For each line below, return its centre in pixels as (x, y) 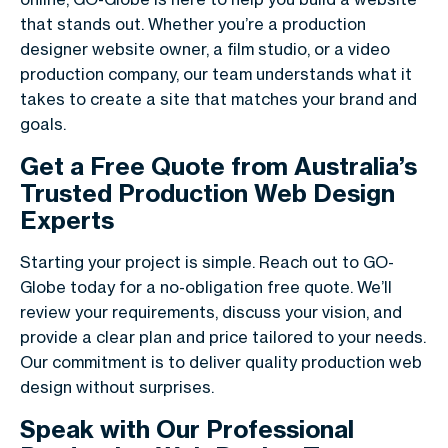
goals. (43, 124)
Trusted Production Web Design (207, 193)
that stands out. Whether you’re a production (193, 24)
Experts (67, 220)
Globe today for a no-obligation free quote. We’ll (206, 287)
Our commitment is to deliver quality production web (221, 362)
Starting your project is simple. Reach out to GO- (207, 262)
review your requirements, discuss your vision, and (211, 312)
